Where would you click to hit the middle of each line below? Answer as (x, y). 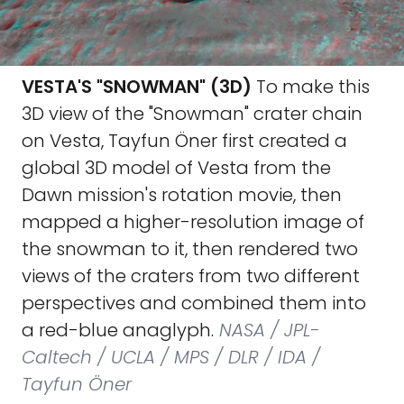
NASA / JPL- (266, 330)
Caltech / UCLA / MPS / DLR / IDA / (171, 357)
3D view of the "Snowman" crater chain (192, 114)
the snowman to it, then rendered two (190, 249)
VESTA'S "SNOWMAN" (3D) (137, 87)
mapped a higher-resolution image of (193, 222)
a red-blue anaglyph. (118, 330)
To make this (311, 87)
